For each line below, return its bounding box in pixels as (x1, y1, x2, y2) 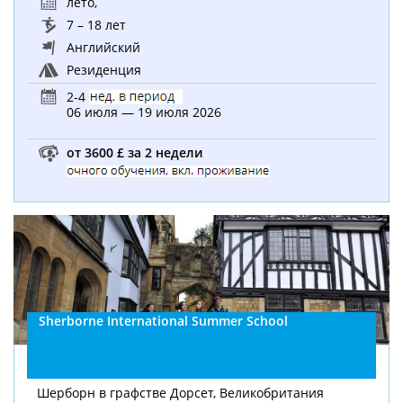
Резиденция (63, 60, 142, 78)
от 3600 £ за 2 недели (63, 143, 203, 161)
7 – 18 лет (63, 15, 127, 33)
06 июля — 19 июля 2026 (66, 103, 221, 121)
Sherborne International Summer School (39, 312, 289, 330)
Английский (63, 38, 141, 56)
